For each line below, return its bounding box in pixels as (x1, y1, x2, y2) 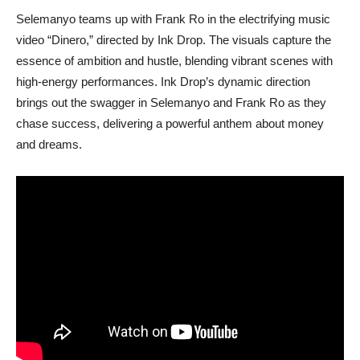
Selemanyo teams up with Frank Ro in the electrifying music (16, 12, 330, 26)
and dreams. (16, 137, 82, 151)
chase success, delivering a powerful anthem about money (16, 117, 324, 130)
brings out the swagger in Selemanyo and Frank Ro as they (16, 96, 326, 109)
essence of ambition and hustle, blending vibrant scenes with (16, 54, 333, 67)
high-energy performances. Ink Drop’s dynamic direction (16, 75, 310, 88)
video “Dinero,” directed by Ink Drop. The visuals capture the (16, 33, 331, 47)
